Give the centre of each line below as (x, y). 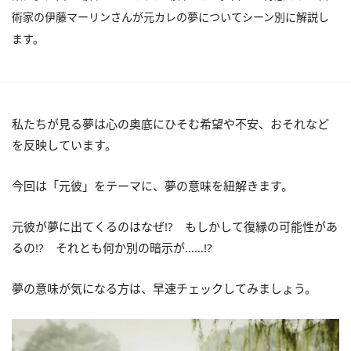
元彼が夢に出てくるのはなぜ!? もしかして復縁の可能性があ (175, 226)
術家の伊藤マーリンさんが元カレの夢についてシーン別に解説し (170, 16)
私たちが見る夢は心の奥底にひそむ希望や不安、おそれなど (170, 123)
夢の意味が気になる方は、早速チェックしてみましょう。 (164, 288)
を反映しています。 (64, 145)
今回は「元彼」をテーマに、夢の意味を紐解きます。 (152, 185)
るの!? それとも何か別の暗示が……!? (112, 247)
